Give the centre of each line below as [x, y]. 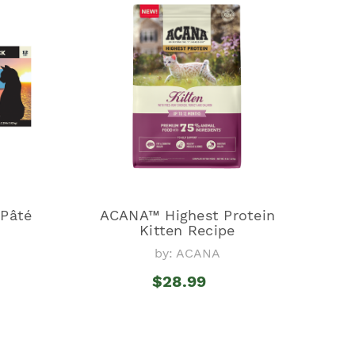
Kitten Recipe [187, 230]
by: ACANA [187, 253]
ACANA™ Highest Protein [187, 215]
